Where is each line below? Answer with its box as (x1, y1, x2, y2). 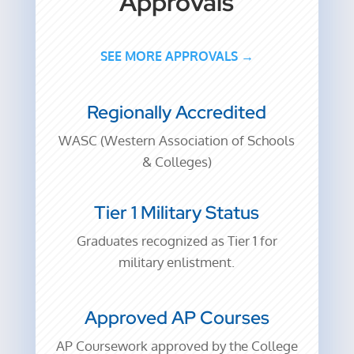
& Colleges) (141, 153, 212, 171)
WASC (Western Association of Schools (58, 132, 296, 149)
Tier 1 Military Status (94, 201, 260, 225)
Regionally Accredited (87, 100, 267, 125)
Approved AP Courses (84, 306, 269, 330)
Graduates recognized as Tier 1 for (76, 232, 277, 250)
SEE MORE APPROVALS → (100, 48, 254, 65)
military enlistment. (119, 254, 235, 271)
